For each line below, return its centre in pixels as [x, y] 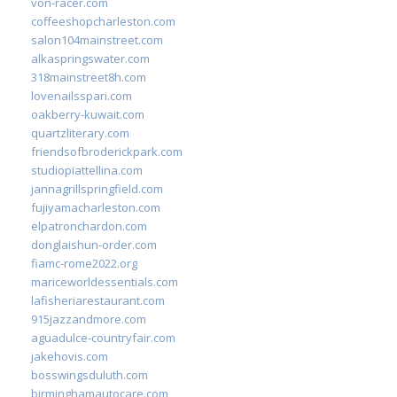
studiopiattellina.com [87, 170]
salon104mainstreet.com [97, 39]
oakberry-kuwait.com [88, 114]
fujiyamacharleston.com [96, 207]
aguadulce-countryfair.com [103, 337]
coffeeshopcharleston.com [103, 21]
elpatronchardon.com [89, 226]
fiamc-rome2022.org [84, 263]
